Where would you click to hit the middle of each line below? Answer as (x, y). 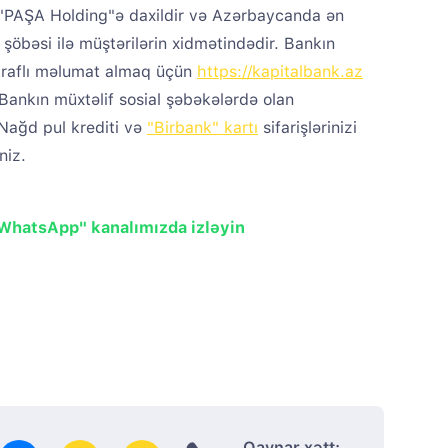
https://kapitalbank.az (280, 71)
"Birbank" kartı (202, 127)
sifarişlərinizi (307, 127)
